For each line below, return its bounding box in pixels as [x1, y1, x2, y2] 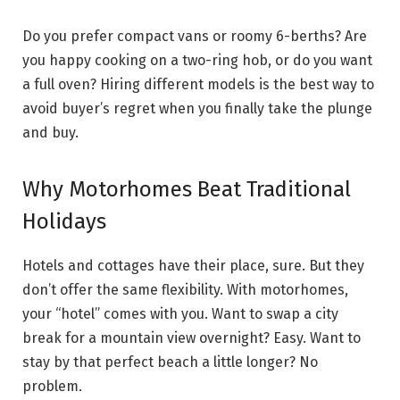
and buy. [22, 124, 79, 142]
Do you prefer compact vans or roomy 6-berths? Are [22, 28, 367, 46]
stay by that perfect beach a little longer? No [22, 354, 318, 371]
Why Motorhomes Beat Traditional [22, 177, 351, 203]
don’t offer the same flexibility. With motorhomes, [22, 281, 348, 299]
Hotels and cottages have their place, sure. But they [22, 257, 364, 275]
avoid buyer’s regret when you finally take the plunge [22, 100, 372, 118]
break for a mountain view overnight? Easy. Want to [22, 329, 361, 347]
